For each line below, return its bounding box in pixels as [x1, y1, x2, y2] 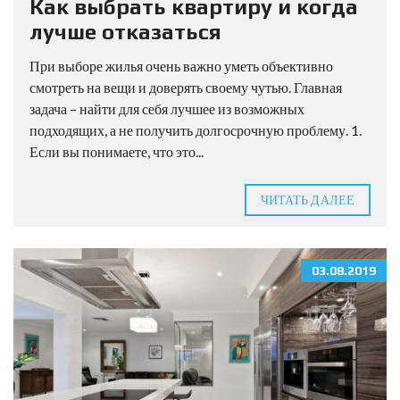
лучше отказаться [29, 20, 221, 44]
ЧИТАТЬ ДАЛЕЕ [260, 192, 354, 207]
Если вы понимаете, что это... [29, 143, 204, 160]
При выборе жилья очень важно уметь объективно [29, 57, 333, 74]
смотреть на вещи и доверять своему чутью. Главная [29, 79, 342, 96]
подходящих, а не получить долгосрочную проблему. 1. [29, 121, 362, 138]
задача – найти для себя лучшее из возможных [29, 100, 304, 117]
